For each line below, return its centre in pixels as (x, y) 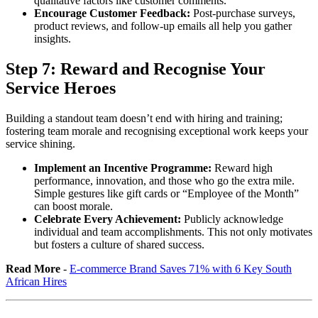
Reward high (242, 168)
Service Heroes (61, 88)
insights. (53, 39)
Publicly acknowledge (232, 219)
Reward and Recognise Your (163, 69)
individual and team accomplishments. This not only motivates (173, 232)
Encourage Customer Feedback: (112, 13)
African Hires (36, 282)
